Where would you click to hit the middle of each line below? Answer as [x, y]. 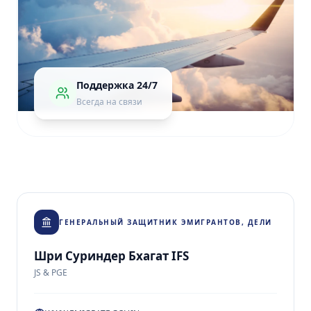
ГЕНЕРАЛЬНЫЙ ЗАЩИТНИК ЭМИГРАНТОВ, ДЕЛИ [166, 222]
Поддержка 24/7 [117, 85]
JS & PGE [51, 272]
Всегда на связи [109, 101]
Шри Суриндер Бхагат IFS [111, 255]
